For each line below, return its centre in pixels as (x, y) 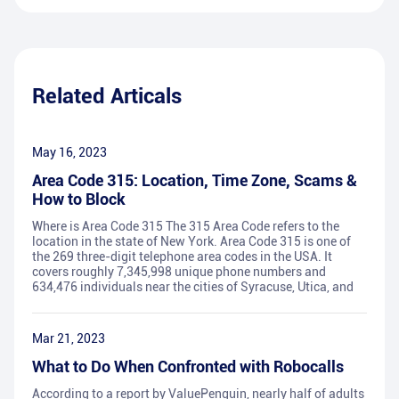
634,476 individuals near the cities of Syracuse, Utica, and (193, 287)
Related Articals (107, 97)
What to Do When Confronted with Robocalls (188, 367)
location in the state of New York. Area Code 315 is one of (191, 242)
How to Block (79, 199)
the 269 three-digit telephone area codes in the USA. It (182, 257)
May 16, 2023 (69, 153)
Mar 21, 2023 (69, 339)
